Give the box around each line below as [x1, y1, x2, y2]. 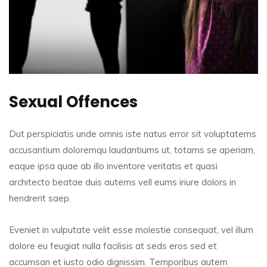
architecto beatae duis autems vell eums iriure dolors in [9, 176, 236, 188]
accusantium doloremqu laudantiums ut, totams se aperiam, [9, 144, 255, 156]
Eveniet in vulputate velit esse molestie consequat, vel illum [9, 223, 253, 235]
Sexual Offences [9, 91, 138, 113]
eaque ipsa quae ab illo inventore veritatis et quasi [9, 160, 218, 172]
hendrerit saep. [9, 192, 71, 204]
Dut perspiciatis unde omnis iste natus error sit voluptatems [9, 128, 256, 139]
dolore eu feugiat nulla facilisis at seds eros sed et [9, 240, 217, 252]
